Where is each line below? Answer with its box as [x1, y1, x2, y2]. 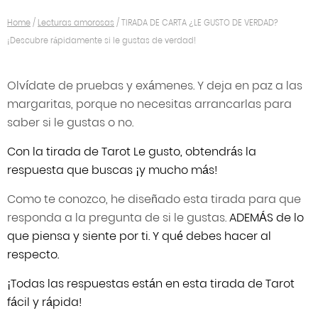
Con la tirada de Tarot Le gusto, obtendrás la [7, 143, 256, 160]
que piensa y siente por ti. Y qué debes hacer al [7, 228, 271, 244]
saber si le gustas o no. [7, 114, 133, 131]
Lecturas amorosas [38, 17, 114, 28]
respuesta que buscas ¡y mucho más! [7, 162, 217, 178]
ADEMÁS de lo [229, 209, 304, 226]
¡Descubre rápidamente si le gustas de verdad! [7, 35, 196, 46]
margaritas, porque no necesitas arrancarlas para [7, 96, 292, 112]
